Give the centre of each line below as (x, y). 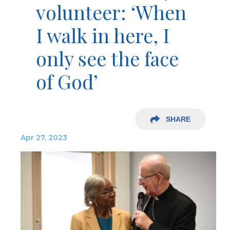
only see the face (107, 58)
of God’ (67, 81)
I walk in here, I (103, 35)
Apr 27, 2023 (44, 138)
